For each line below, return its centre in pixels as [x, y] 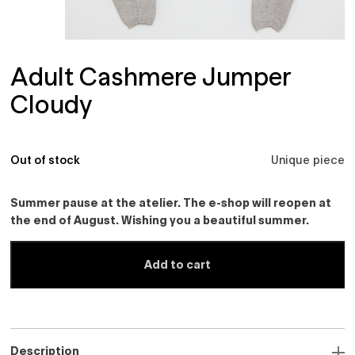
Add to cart [177, 264]
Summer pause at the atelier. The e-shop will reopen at [171, 202]
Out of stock [46, 160]
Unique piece [307, 160]
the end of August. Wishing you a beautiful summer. [160, 219]
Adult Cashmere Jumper [151, 77]
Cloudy [52, 105]
